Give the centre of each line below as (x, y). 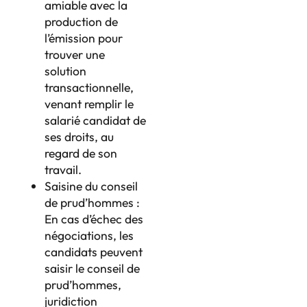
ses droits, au (79, 136)
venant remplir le (89, 103)
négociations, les (89, 235)
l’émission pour (84, 38)
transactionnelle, (89, 87)
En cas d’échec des (94, 219)
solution (65, 71)
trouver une (75, 54)
